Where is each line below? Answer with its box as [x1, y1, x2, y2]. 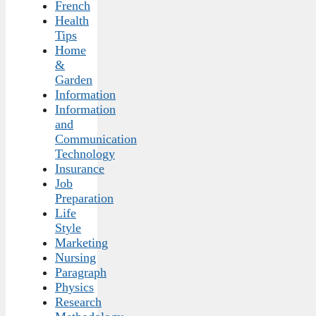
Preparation [55, 191, 114, 206]
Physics [55, 280, 94, 295]
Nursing [55, 250, 96, 265]
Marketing [55, 236, 108, 250]
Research [55, 295, 102, 310]
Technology [55, 147, 115, 162]
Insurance [55, 162, 104, 176]
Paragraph [55, 265, 107, 280]
